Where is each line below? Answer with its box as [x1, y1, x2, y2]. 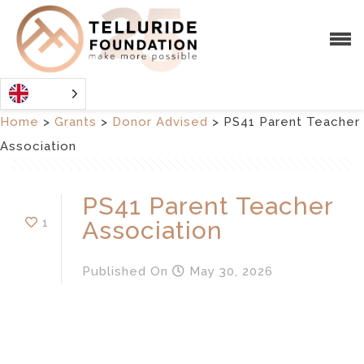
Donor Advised [112, 114, 208, 129]
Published [82, 263, 146, 279]
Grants [54, 114, 97, 129]
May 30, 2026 [185, 263, 273, 279]
